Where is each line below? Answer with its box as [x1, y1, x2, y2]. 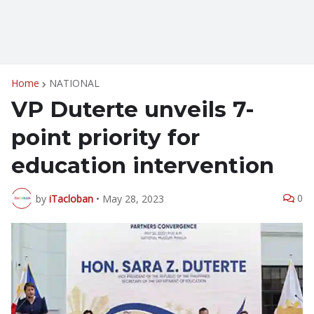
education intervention [11, 152, 274, 179]
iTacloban [49, 191, 93, 205]
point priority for [11, 124, 200, 151]
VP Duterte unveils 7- [11, 96, 254, 123]
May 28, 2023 [102, 191, 164, 205]
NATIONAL [49, 76, 100, 90]
